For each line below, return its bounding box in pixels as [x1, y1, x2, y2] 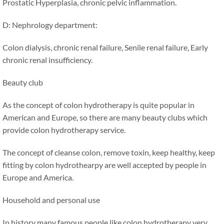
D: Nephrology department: [2, 19, 97, 29]
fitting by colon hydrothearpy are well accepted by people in [2, 159, 206, 169]
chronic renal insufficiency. [2, 54, 92, 64]
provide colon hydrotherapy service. [2, 124, 125, 134]
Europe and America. [2, 172, 73, 182]
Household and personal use [2, 194, 100, 204]
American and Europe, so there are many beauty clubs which [2, 112, 207, 122]
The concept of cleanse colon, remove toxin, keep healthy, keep [2, 147, 215, 157]
